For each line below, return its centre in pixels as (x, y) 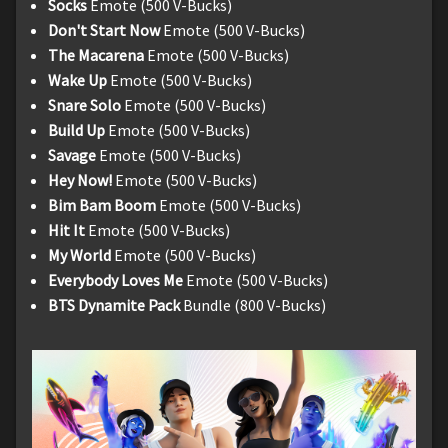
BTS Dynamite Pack (115, 304)
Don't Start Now (104, 29)
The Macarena (97, 54)
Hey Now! (80, 179)
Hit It (68, 229)
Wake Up (79, 79)
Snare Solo (84, 104)
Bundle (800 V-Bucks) (254, 304)
